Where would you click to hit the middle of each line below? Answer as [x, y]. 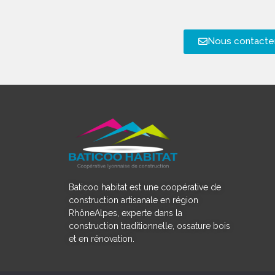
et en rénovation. [103, 239]
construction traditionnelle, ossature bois [149, 226]
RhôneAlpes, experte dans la [126, 213]
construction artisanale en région [134, 200]
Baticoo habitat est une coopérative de [145, 188]
